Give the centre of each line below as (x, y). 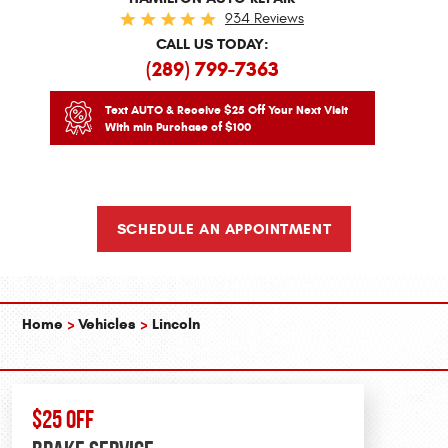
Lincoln (175, 324)
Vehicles (107, 324)
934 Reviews (264, 18)
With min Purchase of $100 (177, 126)
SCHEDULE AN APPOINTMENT (224, 228)
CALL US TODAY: (212, 43)
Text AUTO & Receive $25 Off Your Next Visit (226, 109)
